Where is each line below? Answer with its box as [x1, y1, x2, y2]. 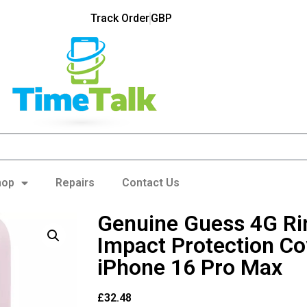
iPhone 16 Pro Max [97, 254, 282, 280]
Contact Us [121, 175, 180, 189]
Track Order [90, 12, 149, 25]
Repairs [55, 175, 95, 189]
